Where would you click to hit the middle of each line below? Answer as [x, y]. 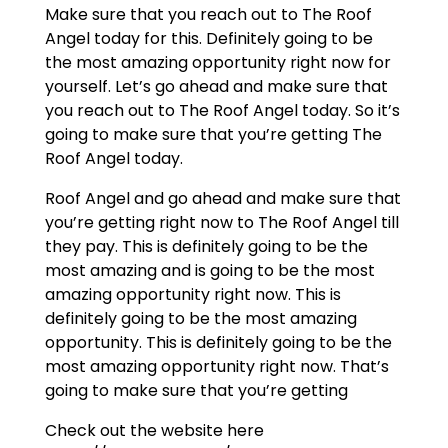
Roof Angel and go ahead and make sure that [222, 199]
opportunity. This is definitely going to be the [218, 343]
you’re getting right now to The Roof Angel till [221, 223]
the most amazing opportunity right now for [217, 63]
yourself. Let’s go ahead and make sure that [216, 87]
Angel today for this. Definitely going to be [208, 39]
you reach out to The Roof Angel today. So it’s [222, 111]
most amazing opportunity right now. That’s [216, 367]
